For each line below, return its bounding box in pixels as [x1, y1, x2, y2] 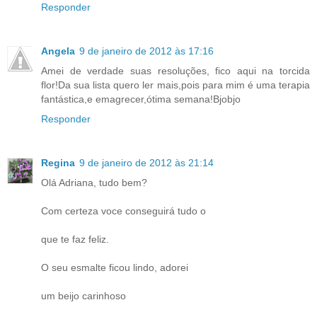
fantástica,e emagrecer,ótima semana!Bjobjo [41, 93, 241, 105]
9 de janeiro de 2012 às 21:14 [79, 156, 214, 168]
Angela [41, 45, 75, 57]
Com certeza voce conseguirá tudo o [41, 204, 206, 217]
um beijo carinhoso [41, 289, 126, 301]
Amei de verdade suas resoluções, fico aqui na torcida [41, 64, 310, 76]
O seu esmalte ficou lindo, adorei [41, 261, 188, 273]
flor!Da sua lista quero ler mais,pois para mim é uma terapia [41, 79, 310, 91]
